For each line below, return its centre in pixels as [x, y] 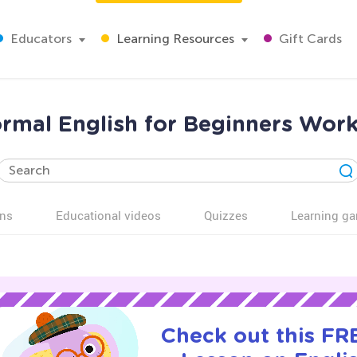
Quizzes [226, 215]
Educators [39, 39]
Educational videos [108, 215]
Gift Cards [309, 39]
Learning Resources [174, 39]
